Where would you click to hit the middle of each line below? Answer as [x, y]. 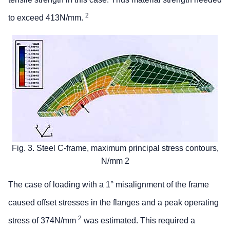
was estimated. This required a [138, 220]
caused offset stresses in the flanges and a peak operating [113, 202]
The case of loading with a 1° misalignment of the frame [109, 184]
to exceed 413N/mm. [47, 17]
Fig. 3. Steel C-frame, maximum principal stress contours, [115, 148]
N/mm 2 [115, 161]
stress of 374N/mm [43, 220]
